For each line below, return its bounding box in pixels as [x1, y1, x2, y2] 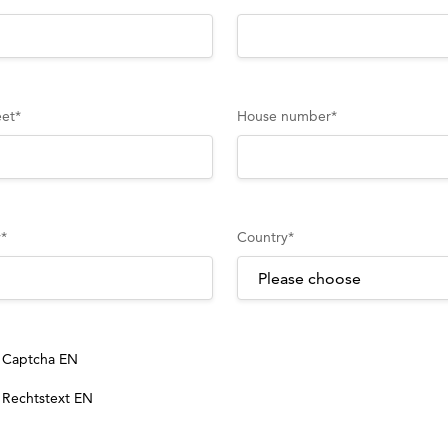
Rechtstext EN [2, 389, 93, 407]
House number [237, 107, 332, 125]
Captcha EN [2, 350, 78, 368]
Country [237, 228, 289, 246]
